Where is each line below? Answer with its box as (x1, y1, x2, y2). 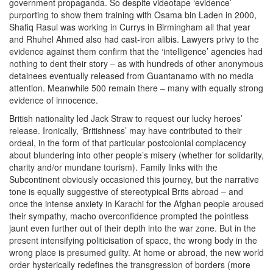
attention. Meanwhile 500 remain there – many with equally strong (9, 82, 263, 94)
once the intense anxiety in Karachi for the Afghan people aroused (9, 197, 264, 210)
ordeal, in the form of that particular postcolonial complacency (9, 136, 246, 149)
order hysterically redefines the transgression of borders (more (9, 258, 250, 271)
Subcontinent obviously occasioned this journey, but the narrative (9, 173, 259, 185)
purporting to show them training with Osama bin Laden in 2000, (9, 9, 257, 21)
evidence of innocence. (9, 94, 98, 106)
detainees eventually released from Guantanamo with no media (9, 69, 253, 82)
